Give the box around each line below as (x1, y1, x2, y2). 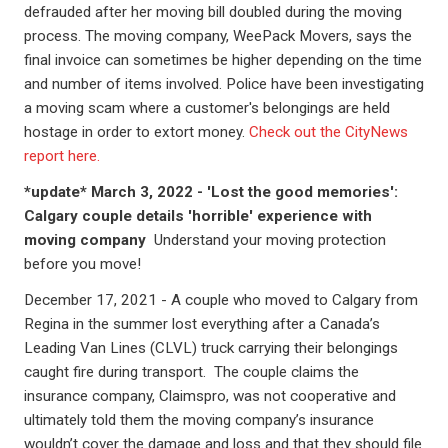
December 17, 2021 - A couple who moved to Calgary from (24, 291, 418, 309)
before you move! (24, 255, 141, 273)
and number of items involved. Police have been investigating (24, 75, 424, 93)
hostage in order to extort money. (24, 123, 249, 141)
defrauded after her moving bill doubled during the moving (24, 3, 402, 21)
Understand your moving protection (154, 231, 386, 249)
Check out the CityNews (249, 123, 408, 141)
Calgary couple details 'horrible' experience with (24, 207, 372, 225)
